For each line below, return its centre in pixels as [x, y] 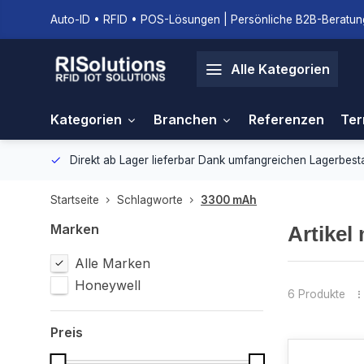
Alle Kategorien [280, 69]
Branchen [185, 119]
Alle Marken [113, 263]
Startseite [75, 200]
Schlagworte [150, 200]
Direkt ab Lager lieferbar [134, 160]
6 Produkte [316, 294]
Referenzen [286, 119]
